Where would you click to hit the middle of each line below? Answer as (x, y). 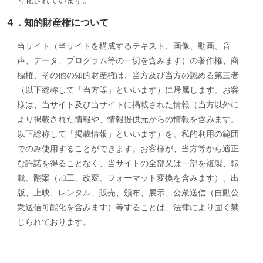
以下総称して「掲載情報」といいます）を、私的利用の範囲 (128, 134)
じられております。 (54, 222)
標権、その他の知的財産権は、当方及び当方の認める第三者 (128, 75)
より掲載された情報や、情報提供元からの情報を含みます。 (128, 119)
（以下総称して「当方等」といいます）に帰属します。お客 (128, 90)
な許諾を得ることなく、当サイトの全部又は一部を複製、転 (128, 163)
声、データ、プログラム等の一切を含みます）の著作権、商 (128, 60)
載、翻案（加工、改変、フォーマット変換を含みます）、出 (128, 178)
